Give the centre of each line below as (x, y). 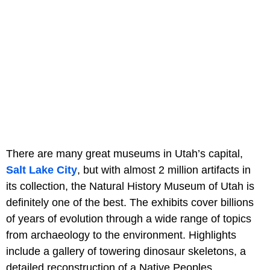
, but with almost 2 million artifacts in (164, 170)
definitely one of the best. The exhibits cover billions (130, 203)
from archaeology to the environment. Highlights (121, 235)
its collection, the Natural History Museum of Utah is (130, 187)
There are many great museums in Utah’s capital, (124, 154)
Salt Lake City (42, 170)
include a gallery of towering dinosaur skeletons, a (126, 252)
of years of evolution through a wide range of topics (129, 219)
